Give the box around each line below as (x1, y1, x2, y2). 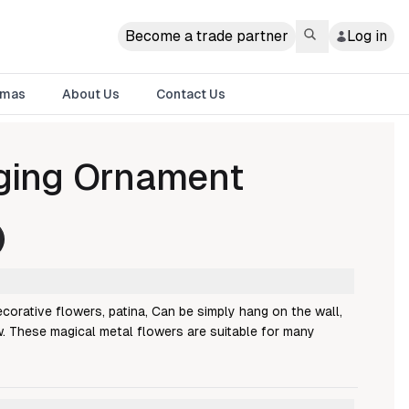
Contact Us (156, 87, 225, 101)
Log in (347, 27, 387, 45)
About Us (62, 87, 120, 101)
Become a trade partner (125, 27, 288, 45)
